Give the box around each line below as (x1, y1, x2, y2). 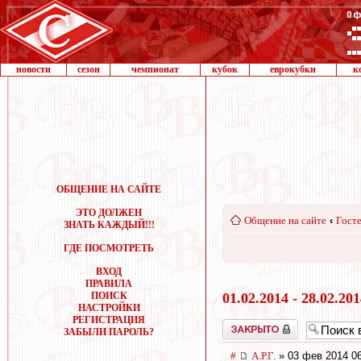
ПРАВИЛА (85, 278, 132, 289)
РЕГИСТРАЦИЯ (73, 314, 145, 326)
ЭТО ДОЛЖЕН (76, 207, 142, 218)
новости (16, 64, 51, 75)
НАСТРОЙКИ (77, 302, 140, 313)
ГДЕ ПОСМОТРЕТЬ (64, 243, 154, 254)
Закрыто (222, 318, 256, 330)
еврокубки (270, 64, 316, 75)
